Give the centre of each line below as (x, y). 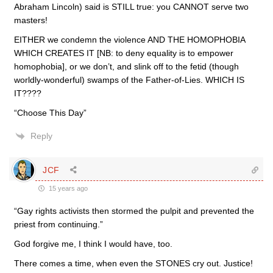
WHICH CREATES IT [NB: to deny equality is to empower (124, 53)
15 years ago (67, 188)
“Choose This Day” (50, 113)
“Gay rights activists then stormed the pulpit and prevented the (134, 211)
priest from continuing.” (58, 224)
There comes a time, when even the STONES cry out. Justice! (133, 263)
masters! (31, 20)
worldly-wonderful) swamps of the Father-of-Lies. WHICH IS (129, 80)
